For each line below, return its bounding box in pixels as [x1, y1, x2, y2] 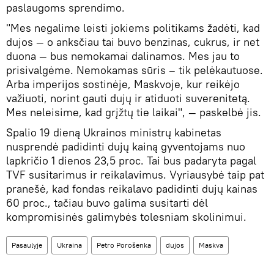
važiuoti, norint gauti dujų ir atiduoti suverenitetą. [6, 91, 250, 105]
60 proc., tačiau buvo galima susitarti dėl [6, 195, 208, 210]
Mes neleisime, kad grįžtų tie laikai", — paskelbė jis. [6, 105, 261, 119]
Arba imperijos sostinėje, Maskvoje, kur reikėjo [6, 76, 240, 91]
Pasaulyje [12, 240, 42, 250]
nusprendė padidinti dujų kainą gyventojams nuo [6, 139, 245, 154]
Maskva [199, 240, 223, 250]
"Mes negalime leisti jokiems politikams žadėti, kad [6, 20, 260, 35]
